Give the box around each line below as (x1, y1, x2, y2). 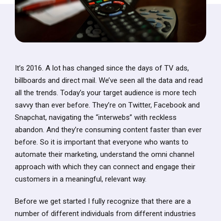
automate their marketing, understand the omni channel (15, 150, 194, 159)
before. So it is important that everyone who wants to (15, 138, 188, 147)
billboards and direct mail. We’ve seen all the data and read (15, 76, 203, 85)
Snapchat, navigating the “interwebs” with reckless (15, 113, 177, 122)
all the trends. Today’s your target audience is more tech (15, 88, 196, 98)
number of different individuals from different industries (15, 209, 196, 219)
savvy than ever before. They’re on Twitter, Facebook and (15, 101, 200, 110)
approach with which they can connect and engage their (15, 162, 195, 172)
